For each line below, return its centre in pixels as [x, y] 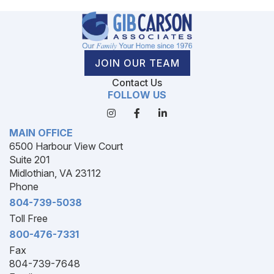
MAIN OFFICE [41, 133]
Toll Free [28, 218]
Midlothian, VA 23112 [55, 173]
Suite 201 [30, 160]
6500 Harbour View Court [66, 146]
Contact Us [137, 83]
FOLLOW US [137, 95]
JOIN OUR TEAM [137, 63]
